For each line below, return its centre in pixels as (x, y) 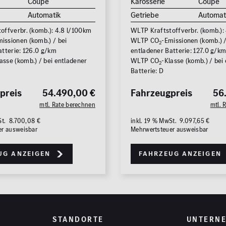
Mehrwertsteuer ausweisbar (169, 130)
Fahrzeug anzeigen (180, 154)
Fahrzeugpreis (161, 93)
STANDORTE (78, 220)
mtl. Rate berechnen (67, 105)
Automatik (44, 15)
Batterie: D (147, 71)
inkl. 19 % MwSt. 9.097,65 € (170, 121)
